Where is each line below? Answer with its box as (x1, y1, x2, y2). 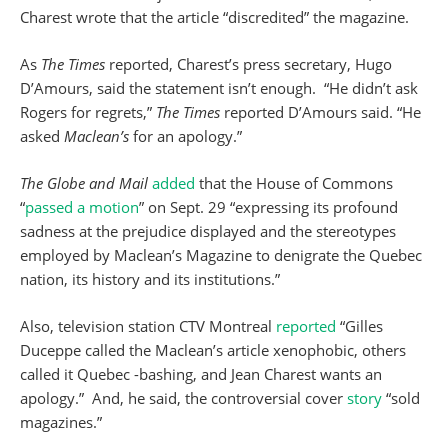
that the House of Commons (195, 173, 393, 194)
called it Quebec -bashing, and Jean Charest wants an (20, 364, 382, 385)
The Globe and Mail (20, 173, 148, 194)
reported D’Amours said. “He (220, 102, 421, 123)
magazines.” (20, 412, 102, 433)
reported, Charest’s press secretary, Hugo (105, 54, 392, 75)
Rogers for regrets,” (20, 102, 156, 123)
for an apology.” (129, 126, 242, 147)
